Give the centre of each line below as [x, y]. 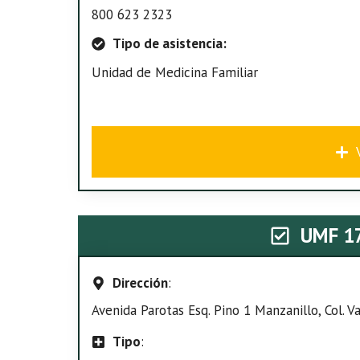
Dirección [140, 283]
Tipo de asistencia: [169, 43]
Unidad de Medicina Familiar [175, 72]
